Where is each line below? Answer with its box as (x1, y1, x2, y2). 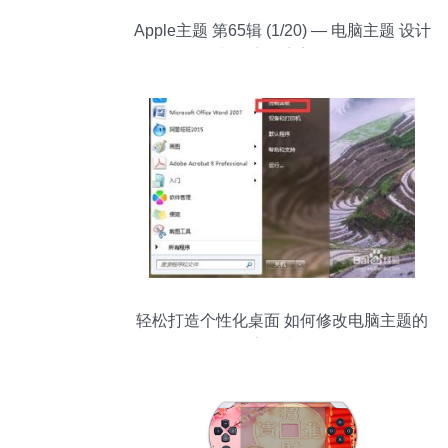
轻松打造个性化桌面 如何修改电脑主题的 (136, 312, 428, 329)
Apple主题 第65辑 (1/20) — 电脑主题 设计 (133, 22, 431, 39)
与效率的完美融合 (218, 47, 346, 64)
